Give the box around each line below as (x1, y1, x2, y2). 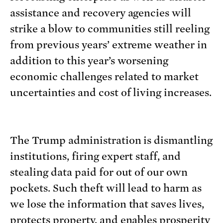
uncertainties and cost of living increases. (10, 86, 212, 99)
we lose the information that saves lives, (10, 198, 205, 210)
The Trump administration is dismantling (10, 134, 213, 146)
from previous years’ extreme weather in (10, 38, 208, 51)
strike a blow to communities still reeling (10, 22, 210, 35)
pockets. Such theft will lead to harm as (10, 182, 202, 194)
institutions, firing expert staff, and (10, 150, 181, 162)
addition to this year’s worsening (10, 54, 169, 67)
